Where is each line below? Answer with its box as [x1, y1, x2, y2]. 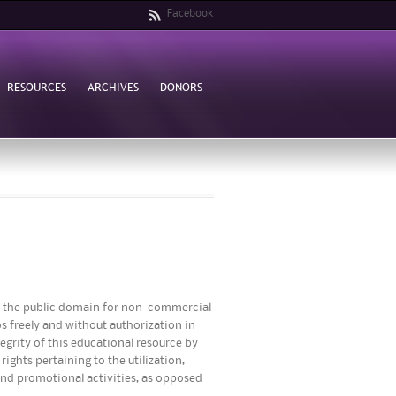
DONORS [160, 78, 203, 95]
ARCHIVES [87, 78, 139, 95]
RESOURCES [6, 78, 66, 95]
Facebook [167, 9, 213, 19]
